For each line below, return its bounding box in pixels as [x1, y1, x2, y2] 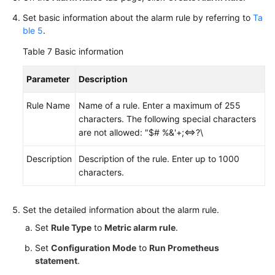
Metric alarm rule [104, 222, 176, 233]
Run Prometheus [149, 242, 219, 253]
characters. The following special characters [79, 114, 256, 124]
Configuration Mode [51, 242, 136, 253]
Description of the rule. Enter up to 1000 [79, 153, 239, 164]
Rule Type [51, 222, 91, 233]
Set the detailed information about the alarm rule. [23, 204, 219, 215]
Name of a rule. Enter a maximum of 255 [79, 100, 241, 110]
